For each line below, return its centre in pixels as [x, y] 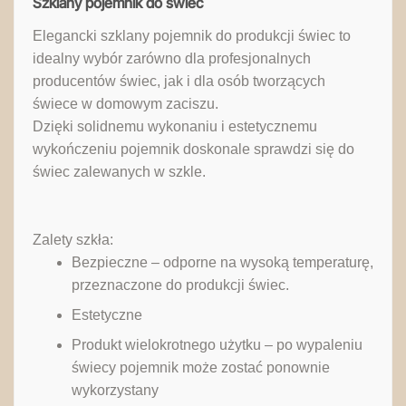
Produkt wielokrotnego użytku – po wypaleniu [217, 345]
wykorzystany [115, 391]
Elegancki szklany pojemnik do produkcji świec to [192, 36]
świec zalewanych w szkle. [119, 172]
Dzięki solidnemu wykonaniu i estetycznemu [175, 127]
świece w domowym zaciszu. [126, 104]
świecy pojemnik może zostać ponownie [200, 368]
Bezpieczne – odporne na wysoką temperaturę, [222, 263]
